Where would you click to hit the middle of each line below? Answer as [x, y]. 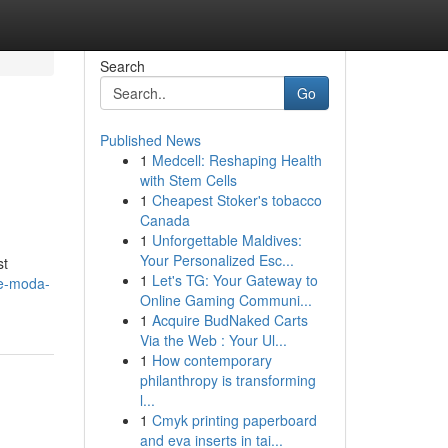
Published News [150, 140]
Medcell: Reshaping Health [236, 160]
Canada [164, 220]
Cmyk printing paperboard [234, 420]
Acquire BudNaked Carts [229, 320]
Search [122, 66]
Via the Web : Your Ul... [213, 340]
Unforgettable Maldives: [226, 240]
